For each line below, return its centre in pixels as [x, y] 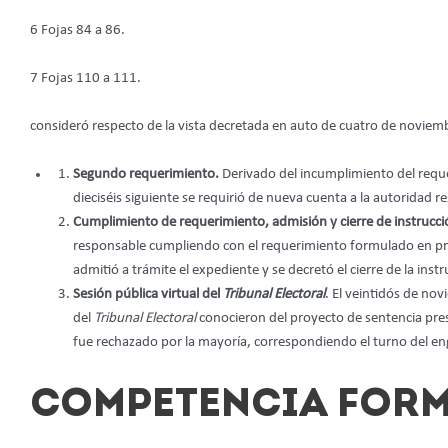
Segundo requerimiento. [147, 175]
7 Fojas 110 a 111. [85, 79]
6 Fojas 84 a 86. [77, 31]
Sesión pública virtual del [147, 295]
